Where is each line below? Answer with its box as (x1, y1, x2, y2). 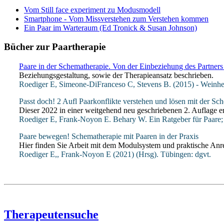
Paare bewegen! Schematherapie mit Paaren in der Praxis (19, 132, 198, 141)
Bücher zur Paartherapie (4, 41, 105, 52)
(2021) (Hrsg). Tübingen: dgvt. (111, 150, 211, 159)
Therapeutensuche (4, 208, 98, 221)
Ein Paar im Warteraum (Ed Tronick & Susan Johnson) (24, 23, 197, 32)
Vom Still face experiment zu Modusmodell (24, 5, 160, 14)
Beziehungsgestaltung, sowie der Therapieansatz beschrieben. (19, 71, 213, 80)
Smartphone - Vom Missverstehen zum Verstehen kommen (24, 14, 208, 23)
